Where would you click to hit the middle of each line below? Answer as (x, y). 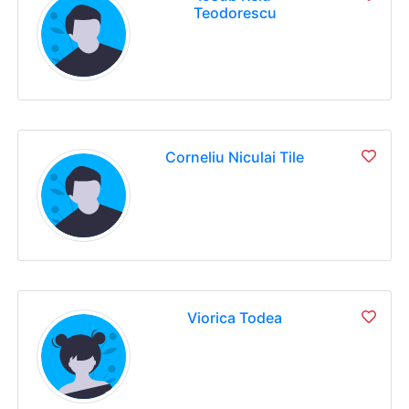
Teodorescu (235, 13)
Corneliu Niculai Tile (235, 157)
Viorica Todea (235, 318)
